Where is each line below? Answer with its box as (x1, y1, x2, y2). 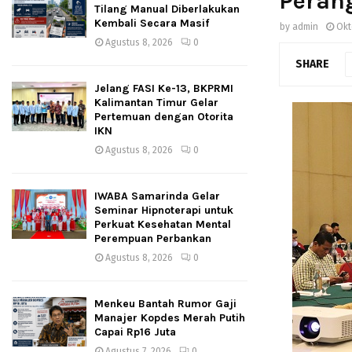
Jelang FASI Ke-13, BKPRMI (94, 82, 233, 95)
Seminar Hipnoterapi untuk (94, 203, 233, 217)
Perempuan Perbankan (94, 232, 211, 245)
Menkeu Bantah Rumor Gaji (94, 297, 236, 310)
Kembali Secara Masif (94, 16, 209, 30)
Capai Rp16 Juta (94, 325, 176, 339)
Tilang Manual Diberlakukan (94, 2, 240, 16)
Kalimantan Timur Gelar (94, 96, 218, 109)
